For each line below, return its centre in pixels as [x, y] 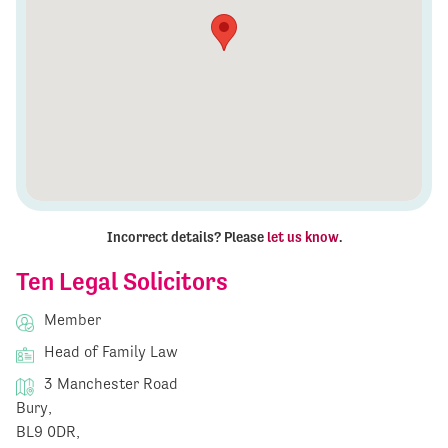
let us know [302, 237]
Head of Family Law [109, 352]
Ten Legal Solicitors [122, 282]
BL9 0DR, [48, 432]
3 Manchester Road [109, 384]
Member [70, 320]
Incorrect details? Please [186, 237]
